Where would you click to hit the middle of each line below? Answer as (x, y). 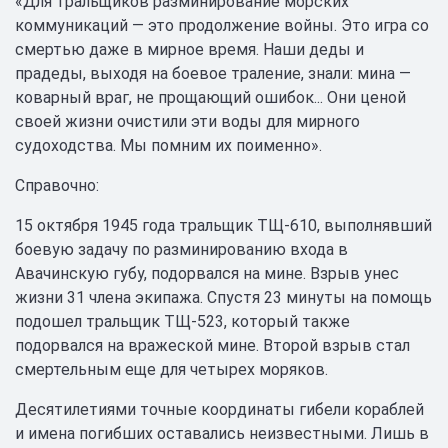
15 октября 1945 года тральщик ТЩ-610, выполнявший (223, 225)
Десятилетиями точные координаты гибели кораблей (219, 409)
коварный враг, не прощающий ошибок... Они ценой (210, 97)
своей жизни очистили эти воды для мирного (187, 121)
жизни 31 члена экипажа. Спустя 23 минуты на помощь (223, 297)
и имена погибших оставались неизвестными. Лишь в (222, 433)
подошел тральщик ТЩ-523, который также (182, 321)
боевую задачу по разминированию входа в (181, 249)
